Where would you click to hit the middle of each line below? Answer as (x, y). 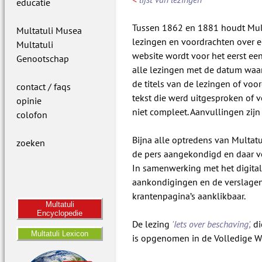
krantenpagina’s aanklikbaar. (189, 196)
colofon (32, 115)
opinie (29, 101)
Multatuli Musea (49, 30)
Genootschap (43, 58)
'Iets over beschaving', (212, 224)
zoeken (31, 143)
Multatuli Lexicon (60, 234)
